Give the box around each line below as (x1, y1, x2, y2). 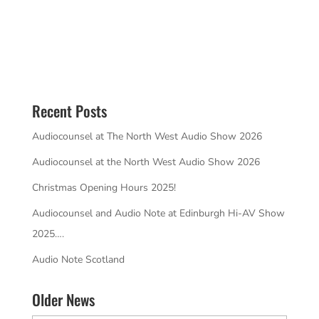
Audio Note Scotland (31, 253, 125, 266)
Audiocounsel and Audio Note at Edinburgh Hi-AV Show (31, 206, 285, 220)
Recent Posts (31, 100, 107, 122)
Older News (31, 288, 95, 310)
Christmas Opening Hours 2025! (31, 181, 176, 194)
